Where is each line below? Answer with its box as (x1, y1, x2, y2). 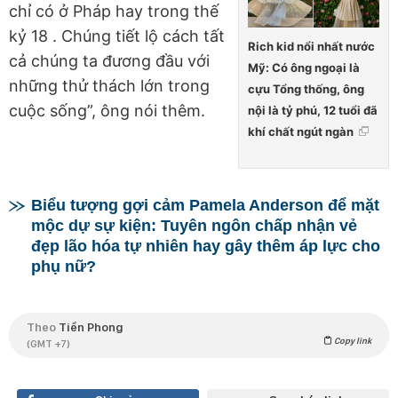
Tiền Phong (59, 320, 123, 335)
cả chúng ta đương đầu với (9, 51, 210, 70)
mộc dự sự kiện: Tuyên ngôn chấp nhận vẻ (31, 217, 357, 235)
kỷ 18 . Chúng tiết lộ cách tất (9, 26, 225, 45)
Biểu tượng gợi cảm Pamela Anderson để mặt (31, 196, 379, 215)
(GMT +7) (27, 338, 70, 351)
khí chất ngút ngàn (248, 124, 354, 139)
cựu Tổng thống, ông (248, 82, 364, 97)
